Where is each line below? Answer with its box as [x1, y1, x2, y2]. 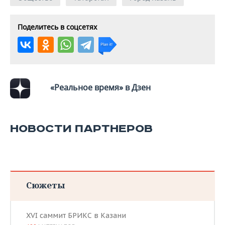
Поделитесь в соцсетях [18, 22, 97, 32]
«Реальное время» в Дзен [50, 81, 151, 93]
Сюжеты [26, 179, 65, 191]
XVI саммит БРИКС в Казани [26, 210, 126, 220]
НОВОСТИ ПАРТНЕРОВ [10, 122, 153, 136]
